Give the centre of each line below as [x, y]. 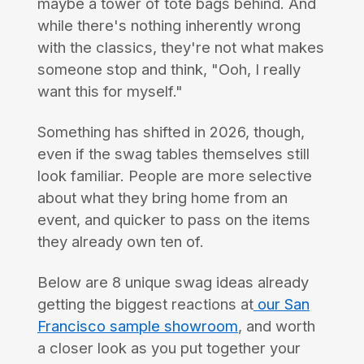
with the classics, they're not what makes [180, 48]
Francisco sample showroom [137, 326]
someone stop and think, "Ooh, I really [169, 69]
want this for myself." [110, 91]
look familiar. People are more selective [174, 176]
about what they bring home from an [162, 198]
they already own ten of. [122, 242]
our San [281, 304]
